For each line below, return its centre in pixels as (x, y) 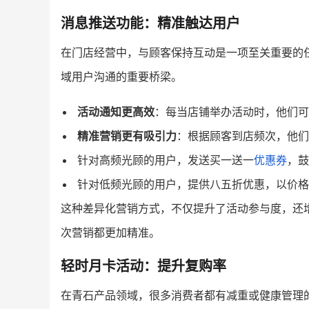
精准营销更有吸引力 (127, 136)
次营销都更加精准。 (110, 232)
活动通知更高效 (116, 112)
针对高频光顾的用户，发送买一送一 (166, 160)
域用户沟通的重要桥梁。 (121, 77)
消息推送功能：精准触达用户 (150, 23)
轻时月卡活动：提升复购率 (143, 266)
